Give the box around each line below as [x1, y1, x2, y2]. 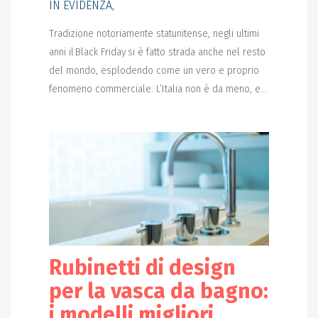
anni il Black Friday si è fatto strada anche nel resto [48, 46, 265, 59]
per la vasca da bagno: [48, 278, 268, 305]
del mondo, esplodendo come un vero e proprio [48, 65, 259, 77]
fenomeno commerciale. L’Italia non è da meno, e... [48, 83, 267, 96]
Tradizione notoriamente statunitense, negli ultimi [48, 28, 259, 40]
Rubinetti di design [48, 255, 236, 281]
